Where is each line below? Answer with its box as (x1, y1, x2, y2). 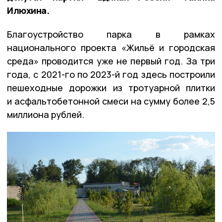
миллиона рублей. (7, 108, 84, 120)
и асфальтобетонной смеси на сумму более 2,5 (7, 95, 215, 107)
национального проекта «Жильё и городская (7, 41, 215, 54)
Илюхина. (7, 4, 50, 16)
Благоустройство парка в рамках (7, 28, 215, 40)
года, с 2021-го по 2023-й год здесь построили (7, 68, 215, 80)
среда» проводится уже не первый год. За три (7, 55, 215, 67)
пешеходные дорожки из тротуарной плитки (7, 81, 215, 94)
